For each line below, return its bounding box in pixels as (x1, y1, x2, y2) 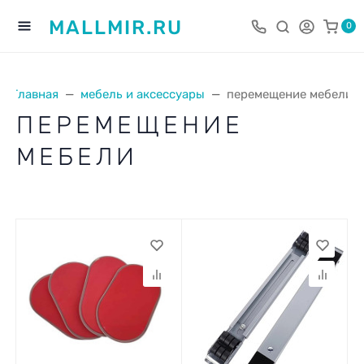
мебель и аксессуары (80, 87, 205, 102)
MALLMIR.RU (49, 15, 183, 39)
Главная (11, 87, 58, 102)
